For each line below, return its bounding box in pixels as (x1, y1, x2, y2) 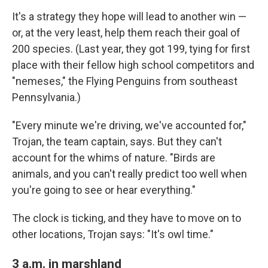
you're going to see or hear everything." (12, 183, 196, 196)
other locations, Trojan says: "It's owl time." (12, 227, 214, 240)
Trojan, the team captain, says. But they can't (12, 135, 222, 148)
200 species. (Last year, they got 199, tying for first (12, 42, 250, 55)
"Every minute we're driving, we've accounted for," (12, 118, 246, 132)
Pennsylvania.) (12, 90, 81, 103)
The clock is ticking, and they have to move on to (12, 211, 241, 224)
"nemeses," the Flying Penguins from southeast (12, 74, 237, 87)
